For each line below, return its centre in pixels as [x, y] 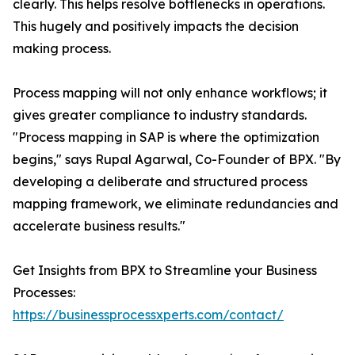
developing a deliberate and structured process [160, 182]
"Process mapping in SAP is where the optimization [166, 137]
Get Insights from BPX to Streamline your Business [165, 271]
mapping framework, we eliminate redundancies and [176, 204]
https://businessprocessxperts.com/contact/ [148, 315]
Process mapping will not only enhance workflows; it [170, 93]
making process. [62, 49]
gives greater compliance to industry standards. [160, 115]
